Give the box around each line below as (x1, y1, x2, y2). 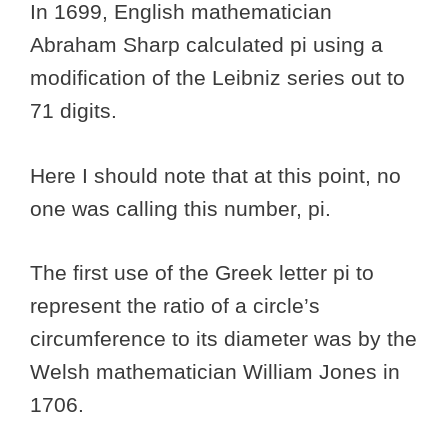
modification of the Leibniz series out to (30, 66, 405, 90)
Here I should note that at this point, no (30, 163, 401, 187)
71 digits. (30, 99, 123, 123)
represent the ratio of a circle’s (30, 294, 320, 318)
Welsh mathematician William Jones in (30, 360, 400, 384)
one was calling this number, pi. (30, 196, 337, 220)
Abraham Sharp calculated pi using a (30, 33, 383, 57)
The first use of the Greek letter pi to (30, 261, 374, 285)
